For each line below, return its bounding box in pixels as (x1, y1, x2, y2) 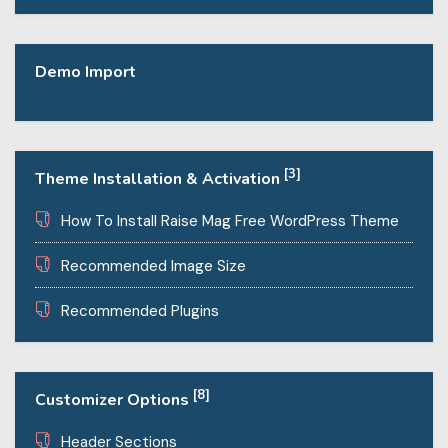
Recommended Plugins (61, 300, 219, 321)
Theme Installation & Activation (35, 167, 284, 190)
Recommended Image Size (61, 255, 246, 276)
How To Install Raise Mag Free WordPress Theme (61, 210, 399, 231)
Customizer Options (35, 388, 193, 411)
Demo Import (35, 60, 136, 83)
